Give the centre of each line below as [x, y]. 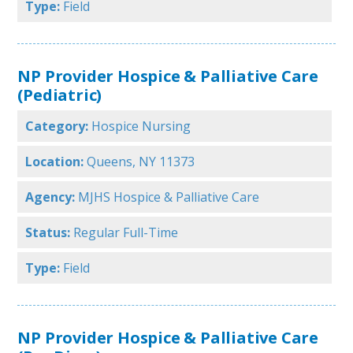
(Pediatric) [60, 95]
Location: [55, 162]
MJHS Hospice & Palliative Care [169, 197]
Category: [57, 126]
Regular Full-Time [126, 233]
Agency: [50, 197]
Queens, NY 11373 [141, 162]
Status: [48, 233]
